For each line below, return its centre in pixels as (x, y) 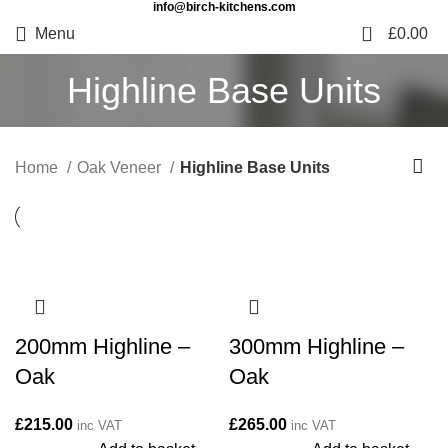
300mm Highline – (316, 346)
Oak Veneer (121, 167)
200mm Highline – (102, 346)
